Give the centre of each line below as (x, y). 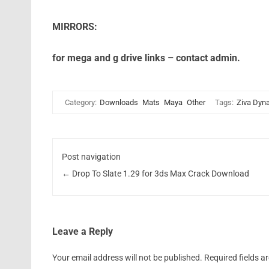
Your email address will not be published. (127, 258)
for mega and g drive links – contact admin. (146, 58)
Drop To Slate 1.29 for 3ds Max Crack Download (160, 173)
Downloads (119, 102)
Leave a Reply (82, 232)
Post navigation (92, 156)
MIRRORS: (74, 27)
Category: (81, 102)
